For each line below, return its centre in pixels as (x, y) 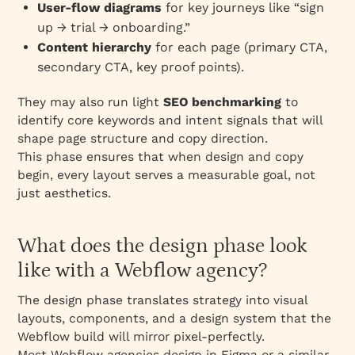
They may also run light (91, 101)
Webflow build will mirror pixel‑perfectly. (141, 336)
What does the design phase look (163, 246)
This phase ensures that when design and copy (161, 156)
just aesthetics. (65, 193)
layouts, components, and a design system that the (175, 318)
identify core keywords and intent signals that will (170, 120)
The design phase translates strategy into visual (163, 300)
